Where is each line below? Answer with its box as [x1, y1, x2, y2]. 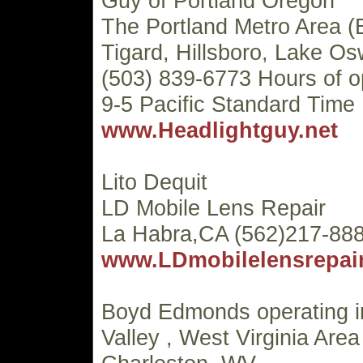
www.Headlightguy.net [101, 117, 338, 143]
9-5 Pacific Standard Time [101, 92, 355, 117]
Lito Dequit [101, 169, 207, 194]
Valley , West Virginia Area [101, 325, 360, 350]
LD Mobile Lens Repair [101, 195, 326, 220]
